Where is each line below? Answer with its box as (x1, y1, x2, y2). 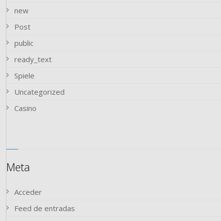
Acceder (14, 187, 42, 197)
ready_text (14, 54, 52, 64)
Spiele (14, 70, 35, 80)
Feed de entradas (14, 203, 75, 213)
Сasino (14, 103, 37, 113)
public (14, 37, 34, 48)
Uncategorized (14, 86, 65, 97)
